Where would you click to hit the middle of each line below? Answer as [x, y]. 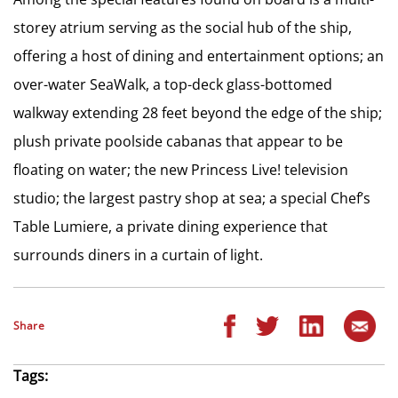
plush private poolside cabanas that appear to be [178, 141]
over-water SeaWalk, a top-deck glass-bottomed [173, 84]
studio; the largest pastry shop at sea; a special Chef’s [192, 198]
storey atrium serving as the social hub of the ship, [183, 28]
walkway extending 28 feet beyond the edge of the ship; [198, 113]
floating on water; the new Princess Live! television [181, 170]
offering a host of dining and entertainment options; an [199, 56]
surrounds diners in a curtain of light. [138, 255]
